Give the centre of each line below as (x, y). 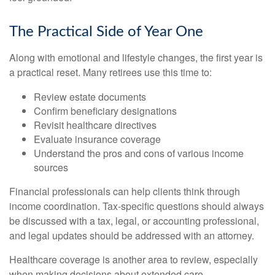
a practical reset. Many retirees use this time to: (110, 72)
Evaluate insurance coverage (97, 139)
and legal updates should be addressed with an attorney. (132, 235)
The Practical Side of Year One (106, 32)
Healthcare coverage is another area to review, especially (134, 259)
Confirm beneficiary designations (105, 110)
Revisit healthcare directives (95, 125)
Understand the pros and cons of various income (139, 153)
